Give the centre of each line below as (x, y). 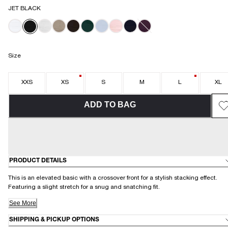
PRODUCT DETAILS (38, 161)
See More (23, 203)
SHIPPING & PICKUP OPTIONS (54, 220)
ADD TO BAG (110, 104)
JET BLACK (24, 8)
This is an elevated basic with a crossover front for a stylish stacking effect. (113, 178)
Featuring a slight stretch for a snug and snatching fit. (85, 187)
